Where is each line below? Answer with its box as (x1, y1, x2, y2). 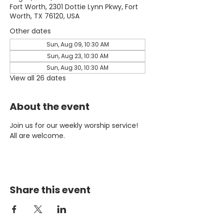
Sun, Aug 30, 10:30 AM (46, 63, 108, 72)
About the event (10, 100, 90, 113)
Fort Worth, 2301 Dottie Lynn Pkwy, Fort (10, 2, 138, 12)
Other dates (10, 26, 51, 36)
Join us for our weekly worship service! (10, 121, 140, 130)
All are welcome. (10, 131, 65, 140)
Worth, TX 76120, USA (10, 11, 79, 21)
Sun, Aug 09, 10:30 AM (46, 40, 109, 48)
